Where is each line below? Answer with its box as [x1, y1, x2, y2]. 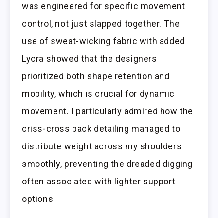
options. [22, 194, 55, 204]
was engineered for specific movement [22, 1, 185, 12]
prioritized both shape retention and [22, 71, 170, 82]
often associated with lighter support [22, 176, 176, 187]
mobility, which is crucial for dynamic [22, 89, 175, 99]
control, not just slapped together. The [22, 18, 180, 29]
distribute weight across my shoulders [22, 141, 182, 152]
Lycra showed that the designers [22, 54, 157, 64]
